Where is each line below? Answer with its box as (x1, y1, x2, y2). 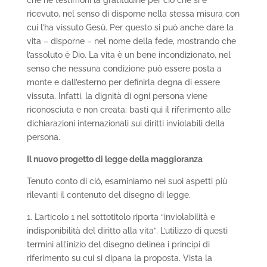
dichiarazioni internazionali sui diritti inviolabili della (26, 119, 225, 129)
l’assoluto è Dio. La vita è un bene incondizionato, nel (26, 50, 231, 60)
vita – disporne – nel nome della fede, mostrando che (26, 36, 236, 46)
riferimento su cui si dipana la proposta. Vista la (26, 253, 212, 263)
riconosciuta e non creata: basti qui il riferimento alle (26, 105, 231, 115)
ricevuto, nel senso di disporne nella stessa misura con (26, 9, 240, 19)
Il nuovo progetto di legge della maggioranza (26, 154, 203, 164)
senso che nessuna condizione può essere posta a (26, 64, 222, 74)
